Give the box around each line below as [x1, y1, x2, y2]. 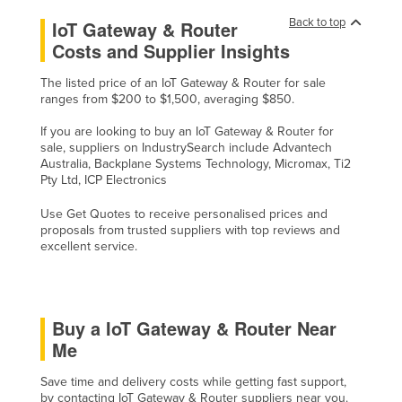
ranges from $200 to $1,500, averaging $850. [40, 91, 294, 107]
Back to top [289, 14, 345, 30]
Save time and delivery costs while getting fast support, [40, 373, 346, 389]
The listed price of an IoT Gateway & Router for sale [40, 74, 326, 91]
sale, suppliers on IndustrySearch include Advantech [40, 139, 332, 155]
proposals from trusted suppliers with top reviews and [40, 222, 340, 238]
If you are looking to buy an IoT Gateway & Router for [40, 123, 334, 139]
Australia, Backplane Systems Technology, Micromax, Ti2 [40, 155, 351, 171]
